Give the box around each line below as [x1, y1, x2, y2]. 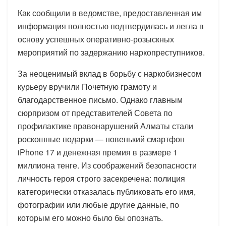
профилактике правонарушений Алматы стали [18, 120, 193, 132]
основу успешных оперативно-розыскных [18, 33, 174, 45]
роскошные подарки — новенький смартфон [18, 133, 185, 145]
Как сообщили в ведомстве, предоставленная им [18, 7, 202, 19]
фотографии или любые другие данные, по [18, 198, 179, 210]
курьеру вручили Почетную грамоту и [18, 80, 157, 92]
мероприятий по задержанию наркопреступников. [18, 46, 205, 58]
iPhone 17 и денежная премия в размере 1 [18, 146, 178, 158]
